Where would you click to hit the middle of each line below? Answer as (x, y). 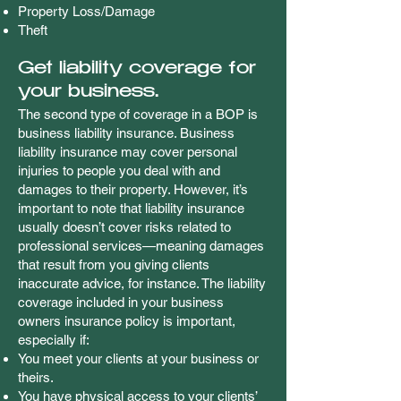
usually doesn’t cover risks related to (124, 227)
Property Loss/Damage (86, 11)
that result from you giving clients (114, 264)
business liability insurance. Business (126, 133)
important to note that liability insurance (131, 208)
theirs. (36, 377)
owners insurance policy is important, (127, 321)
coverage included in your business (121, 302)
